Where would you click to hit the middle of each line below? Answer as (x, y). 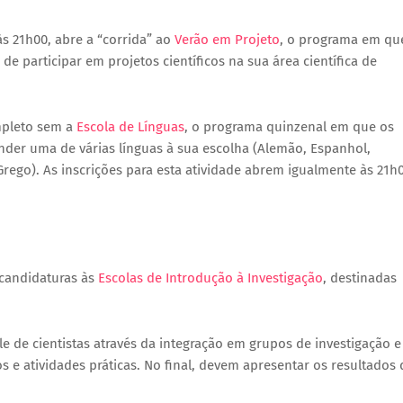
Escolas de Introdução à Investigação (210, 278)
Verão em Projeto (227, 40)
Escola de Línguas (130, 127)
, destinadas (360, 278)
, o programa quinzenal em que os (289, 127)
